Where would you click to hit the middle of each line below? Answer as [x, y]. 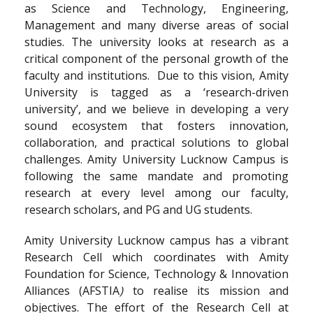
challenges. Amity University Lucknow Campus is [156, 159]
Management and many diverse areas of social [156, 25]
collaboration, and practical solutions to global [156, 143]
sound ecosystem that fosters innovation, [156, 126]
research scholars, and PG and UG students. [141, 210]
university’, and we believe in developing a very [156, 109]
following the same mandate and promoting [156, 176]
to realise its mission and [206, 291]
